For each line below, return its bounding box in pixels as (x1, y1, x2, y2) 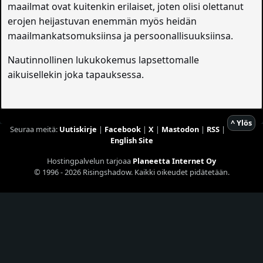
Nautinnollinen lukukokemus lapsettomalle (8, 53, 200, 67)
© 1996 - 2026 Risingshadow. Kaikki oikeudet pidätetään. (33, 167, 230, 178)
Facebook (104, 124, 141, 135)
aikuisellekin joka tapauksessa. (8, 68, 147, 82)
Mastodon (161, 124, 199, 135)
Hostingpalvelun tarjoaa (47, 156, 133, 167)
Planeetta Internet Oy (133, 156, 216, 167)
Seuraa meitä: (9, 124, 59, 135)
